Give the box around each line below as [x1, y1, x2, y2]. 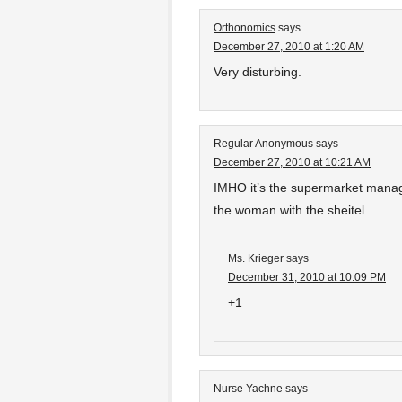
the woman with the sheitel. [214, 203, 368, 217]
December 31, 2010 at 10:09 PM [228, 271, 386, 284]
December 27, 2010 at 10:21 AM [214, 156, 371, 169]
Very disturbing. [214, 65, 301, 79]
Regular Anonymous [214, 137, 313, 150]
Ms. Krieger [228, 252, 284, 265]
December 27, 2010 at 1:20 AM [214, 40, 364, 53]
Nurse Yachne [214, 382, 283, 395]
